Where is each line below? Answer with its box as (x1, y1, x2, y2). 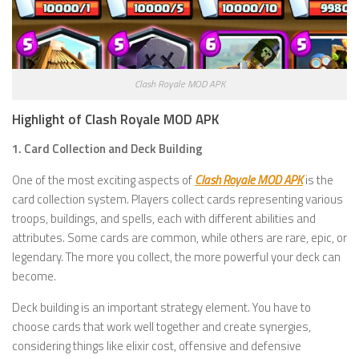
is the (303, 171, 333, 190)
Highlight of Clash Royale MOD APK (12, 109, 219, 131)
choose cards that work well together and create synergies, (12, 317, 311, 337)
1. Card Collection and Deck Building (12, 139, 203, 159)
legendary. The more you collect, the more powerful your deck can (12, 248, 341, 267)
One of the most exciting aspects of (12, 171, 195, 190)
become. (12, 267, 56, 286)
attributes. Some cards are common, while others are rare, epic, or (12, 228, 347, 248)
